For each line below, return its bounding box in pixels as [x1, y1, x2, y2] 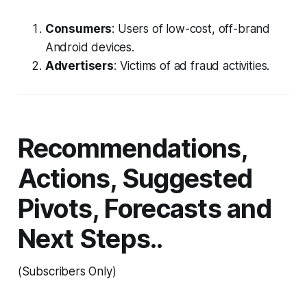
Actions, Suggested [17, 162, 253, 194]
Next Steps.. [17, 223, 163, 254]
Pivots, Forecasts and [17, 193, 271, 224]
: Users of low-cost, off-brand [112, 21, 271, 36]
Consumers [45, 21, 112, 36]
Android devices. [45, 40, 134, 54]
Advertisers [45, 58, 114, 73]
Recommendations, [17, 132, 247, 164]
